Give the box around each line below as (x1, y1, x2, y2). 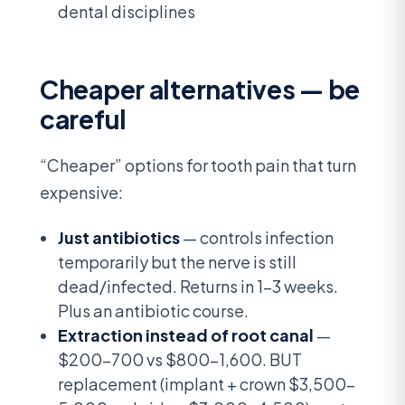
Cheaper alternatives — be (40, 72, 360, 105)
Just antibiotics (58, 227, 180, 249)
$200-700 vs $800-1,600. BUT (58, 349, 302, 371)
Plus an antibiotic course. (58, 300, 249, 322)
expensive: (40, 181, 123, 202)
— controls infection (180, 227, 334, 249)
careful (40, 102, 127, 135)
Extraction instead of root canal (58, 325, 314, 346)
